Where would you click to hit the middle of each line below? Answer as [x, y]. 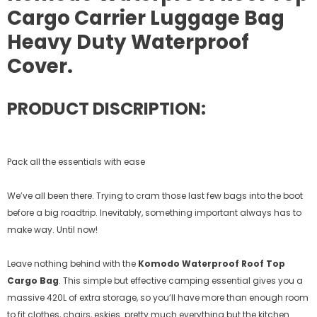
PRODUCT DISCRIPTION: [106, 108]
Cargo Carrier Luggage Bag [146, 18]
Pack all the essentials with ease [76, 161]
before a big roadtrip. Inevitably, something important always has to [154, 212]
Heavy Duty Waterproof [128, 42]
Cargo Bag [33, 280]
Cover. [40, 67]
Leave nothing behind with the [71, 263]
